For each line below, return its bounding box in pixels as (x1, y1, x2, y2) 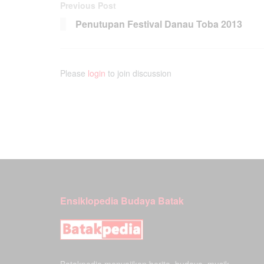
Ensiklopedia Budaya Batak (60, 194, 184, 208)
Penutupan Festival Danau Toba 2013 (75, 17, 242, 31)
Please (60, 67, 88, 80)
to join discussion (105, 67, 171, 80)
